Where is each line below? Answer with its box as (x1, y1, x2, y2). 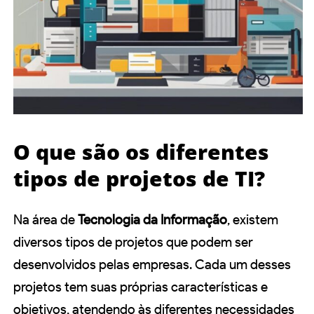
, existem (227, 212, 278, 228)
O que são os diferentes (13, 137, 269, 166)
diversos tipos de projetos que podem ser (13, 234, 253, 251)
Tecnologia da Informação (78, 212, 227, 228)
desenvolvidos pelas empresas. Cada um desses (13, 257, 291, 273)
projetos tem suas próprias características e (13, 279, 268, 296)
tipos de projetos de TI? (13, 163, 265, 193)
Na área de (13, 212, 78, 228)
